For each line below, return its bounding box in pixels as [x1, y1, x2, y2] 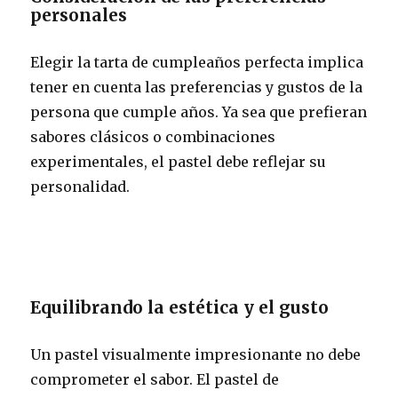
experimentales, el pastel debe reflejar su [30, 152, 327, 171]
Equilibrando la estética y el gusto [30, 296, 330, 318]
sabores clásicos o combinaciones [30, 127, 276, 146]
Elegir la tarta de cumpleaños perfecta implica [30, 52, 364, 71]
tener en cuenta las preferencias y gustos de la [30, 77, 363, 96]
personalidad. [30, 177, 131, 195]
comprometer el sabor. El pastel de [30, 370, 280, 388]
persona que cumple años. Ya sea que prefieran [30, 102, 368, 121]
